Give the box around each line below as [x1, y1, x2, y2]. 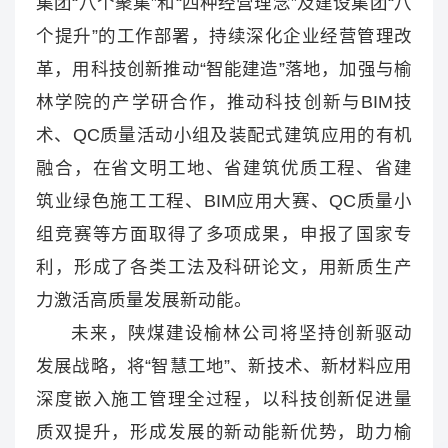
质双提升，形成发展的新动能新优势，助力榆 [36, 422, 412, 443]
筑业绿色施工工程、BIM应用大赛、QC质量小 [36, 191, 412, 212]
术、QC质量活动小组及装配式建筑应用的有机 [36, 125, 412, 146]
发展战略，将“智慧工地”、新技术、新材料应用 [36, 356, 412, 377]
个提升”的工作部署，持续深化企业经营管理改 [36, 26, 412, 47]
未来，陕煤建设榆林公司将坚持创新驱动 [71, 323, 412, 344]
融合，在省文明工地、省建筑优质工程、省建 [36, 158, 412, 179]
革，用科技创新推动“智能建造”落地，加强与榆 [36, 59, 412, 80]
